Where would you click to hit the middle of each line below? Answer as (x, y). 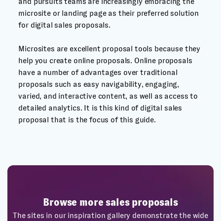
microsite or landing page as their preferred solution (109, 13)
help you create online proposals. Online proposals (105, 60)
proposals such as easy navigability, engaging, (99, 84)
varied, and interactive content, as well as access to (108, 96)
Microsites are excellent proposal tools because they (110, 49)
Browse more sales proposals (110, 202)
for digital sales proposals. (64, 25)
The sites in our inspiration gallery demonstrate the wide (110, 215)
